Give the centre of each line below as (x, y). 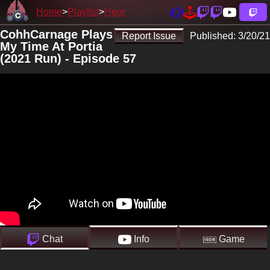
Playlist (83, 12)
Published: (214, 36)
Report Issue (149, 36)
